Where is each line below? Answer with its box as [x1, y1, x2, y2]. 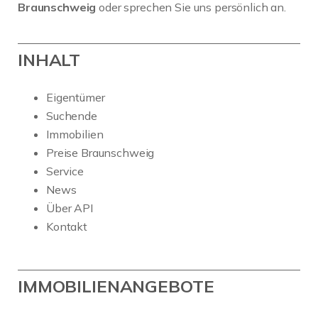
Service [46, 164, 84, 179]
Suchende [46, 109, 97, 124]
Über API [46, 201, 93, 216]
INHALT [18, 49, 81, 71]
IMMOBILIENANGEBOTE [18, 275, 214, 297]
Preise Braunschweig [46, 146, 155, 160]
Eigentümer [46, 90, 105, 105]
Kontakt [46, 219, 87, 234]
